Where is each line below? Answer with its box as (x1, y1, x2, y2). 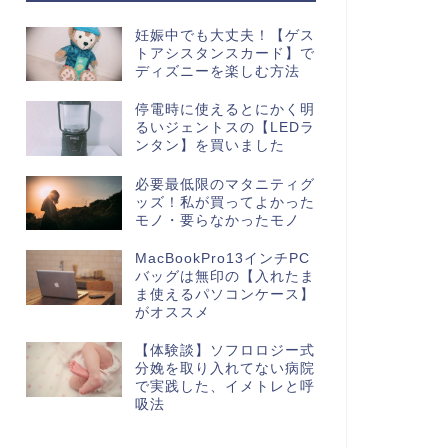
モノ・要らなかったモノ (134, 212, 300, 228)
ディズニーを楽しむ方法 (134, 64, 300, 79)
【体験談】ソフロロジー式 (134, 343, 315, 359)
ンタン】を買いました (134, 138, 285, 154)
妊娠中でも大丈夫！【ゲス (134, 28, 315, 43)
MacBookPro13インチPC (134, 251, 310, 267)
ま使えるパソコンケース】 (134, 287, 315, 303)
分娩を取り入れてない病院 (134, 361, 315, 377)
